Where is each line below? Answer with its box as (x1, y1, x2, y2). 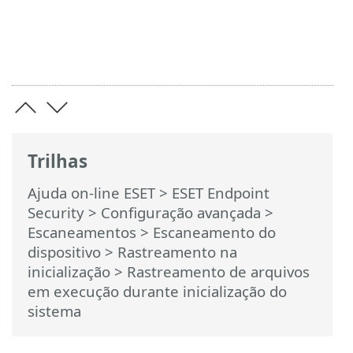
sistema (28, 301, 81, 321)
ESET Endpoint (172, 183, 269, 203)
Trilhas (28, 148, 87, 173)
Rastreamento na (117, 242, 237, 262)
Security (28, 203, 84, 222)
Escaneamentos (28, 222, 136, 242)
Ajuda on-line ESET (28, 183, 155, 203)
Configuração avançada (101, 203, 261, 222)
